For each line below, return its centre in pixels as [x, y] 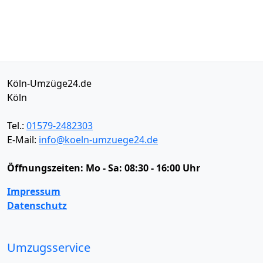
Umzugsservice [49, 247]
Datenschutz [37, 205]
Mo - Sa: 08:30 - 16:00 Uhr [143, 168]
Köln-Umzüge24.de [49, 83]
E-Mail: [23, 139]
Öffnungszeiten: [46, 168]
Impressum [34, 191]
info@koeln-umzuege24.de [98, 139]
